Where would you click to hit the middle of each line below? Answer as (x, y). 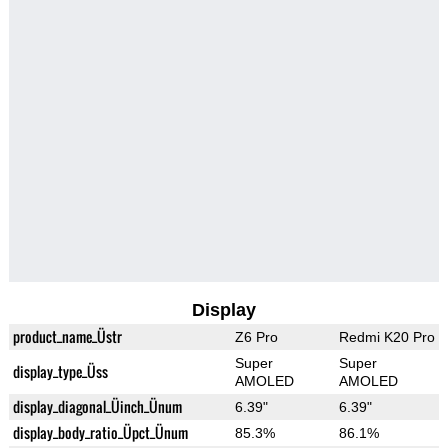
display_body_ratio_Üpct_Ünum (100, 433)
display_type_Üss (60, 372)
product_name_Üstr (67, 337)
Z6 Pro (256, 337)
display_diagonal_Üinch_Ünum (97, 407)
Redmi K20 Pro (386, 337)
